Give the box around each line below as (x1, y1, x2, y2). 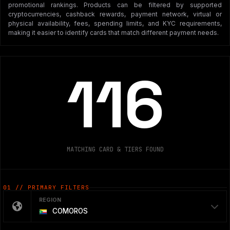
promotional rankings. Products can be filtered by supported (8, 1, 222, 9)
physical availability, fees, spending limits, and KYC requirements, (8, 20, 222, 27)
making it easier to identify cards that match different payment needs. (8, 29, 219, 36)
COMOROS (50, 207, 88, 215)
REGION (39, 197, 61, 203)
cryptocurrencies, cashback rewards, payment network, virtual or (8, 10, 222, 18)
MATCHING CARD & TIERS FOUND (66, 145, 164, 154)
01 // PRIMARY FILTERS (3, 184, 89, 191)
